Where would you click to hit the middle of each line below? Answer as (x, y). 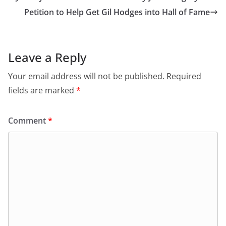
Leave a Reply (47, 57)
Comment (28, 120)
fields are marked (42, 90)
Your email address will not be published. (86, 76)
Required (184, 76)
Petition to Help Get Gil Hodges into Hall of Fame (117, 12)
